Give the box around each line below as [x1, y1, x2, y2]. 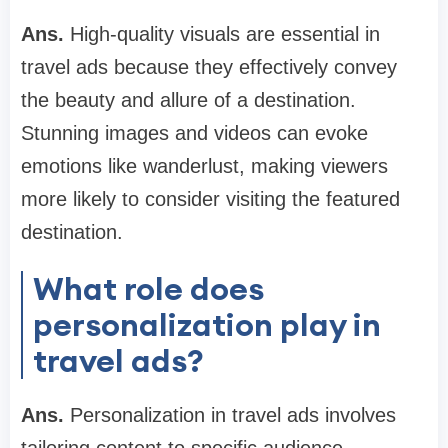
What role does [33, 268, 264, 310]
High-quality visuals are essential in [70, 23, 380, 46]
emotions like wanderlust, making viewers [21, 155, 388, 178]
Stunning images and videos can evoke [21, 122, 368, 145]
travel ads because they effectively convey [21, 56, 397, 79]
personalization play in [33, 304, 381, 346]
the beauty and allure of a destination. [21, 89, 356, 112]
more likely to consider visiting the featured [21, 188, 400, 211]
